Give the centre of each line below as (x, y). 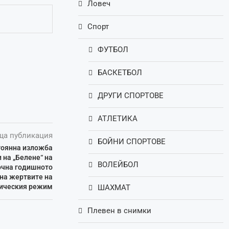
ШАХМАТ (114, 188)
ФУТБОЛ (113, 50)
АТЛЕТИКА (118, 119)
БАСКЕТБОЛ (120, 73)
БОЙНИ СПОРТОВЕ (132, 142)
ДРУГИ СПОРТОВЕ (131, 96)
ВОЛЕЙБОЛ (118, 165)
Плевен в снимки (120, 211)
